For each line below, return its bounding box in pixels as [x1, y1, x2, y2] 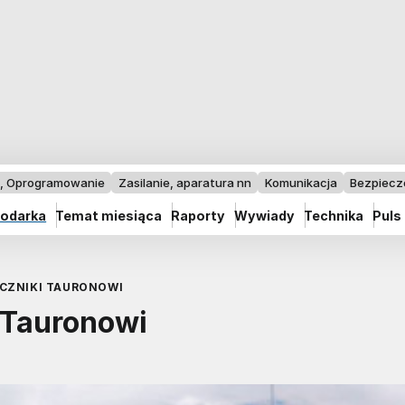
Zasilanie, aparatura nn [118, 175, 251, 190]
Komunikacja [264, 175, 337, 190]
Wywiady [234, 207, 296, 223]
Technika [304, 207, 364, 223]
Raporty [171, 207, 226, 223]
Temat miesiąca [55, 207, 163, 223]
